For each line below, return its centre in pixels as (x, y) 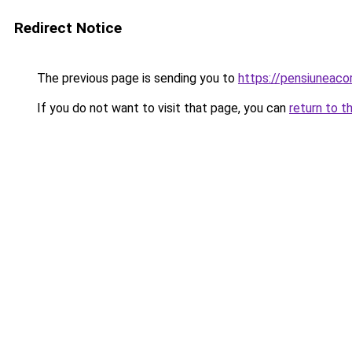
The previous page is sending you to (136, 78)
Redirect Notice (68, 28)
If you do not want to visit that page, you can (161, 108)
